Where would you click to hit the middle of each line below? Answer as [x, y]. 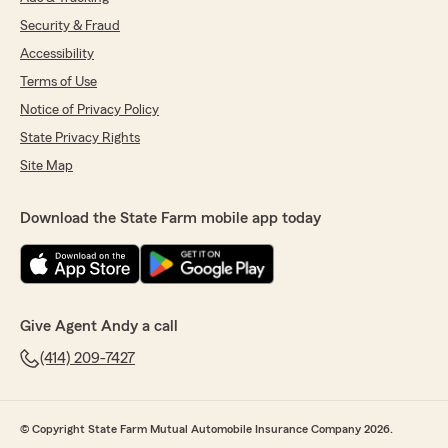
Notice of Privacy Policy [89, 109]
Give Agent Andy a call [99, 325]
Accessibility [57, 53]
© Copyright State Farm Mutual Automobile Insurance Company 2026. [206, 428]
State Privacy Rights [80, 137]
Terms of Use [58, 81]
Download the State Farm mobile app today [170, 217]
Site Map [46, 165]
